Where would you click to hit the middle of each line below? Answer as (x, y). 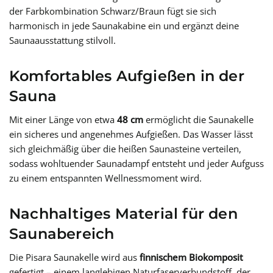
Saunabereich (62, 234)
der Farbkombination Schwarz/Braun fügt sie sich (113, 11)
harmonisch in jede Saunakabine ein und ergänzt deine (124, 26)
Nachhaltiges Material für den (123, 214)
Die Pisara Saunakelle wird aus (74, 257)
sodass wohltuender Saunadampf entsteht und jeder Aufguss (136, 164)
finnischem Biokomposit (191, 257)
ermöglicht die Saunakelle (198, 120)
